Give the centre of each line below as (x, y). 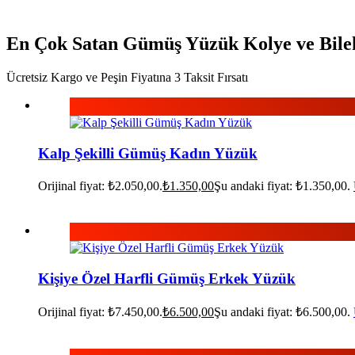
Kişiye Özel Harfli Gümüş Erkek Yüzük (167, 278)
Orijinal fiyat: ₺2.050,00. (100, 186)
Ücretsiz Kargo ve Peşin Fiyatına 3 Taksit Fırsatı (127, 77)
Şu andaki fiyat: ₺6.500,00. (282, 311)
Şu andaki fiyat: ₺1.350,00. (282, 186)
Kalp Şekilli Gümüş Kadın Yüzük (148, 153)
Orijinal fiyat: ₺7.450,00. (100, 311)
